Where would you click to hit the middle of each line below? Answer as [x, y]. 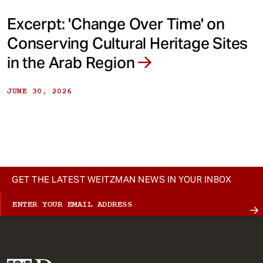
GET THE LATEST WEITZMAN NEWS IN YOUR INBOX [122, 179]
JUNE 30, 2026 [40, 91]
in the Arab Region [73, 62]
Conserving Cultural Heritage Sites [128, 43]
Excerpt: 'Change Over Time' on [116, 23]
